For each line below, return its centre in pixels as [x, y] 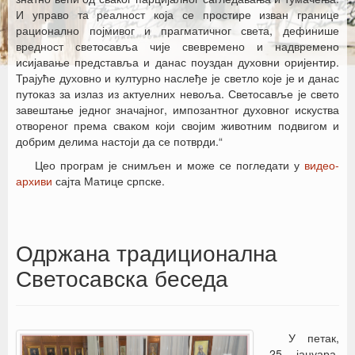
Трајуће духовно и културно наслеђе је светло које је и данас [177, 78]
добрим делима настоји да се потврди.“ [119, 141]
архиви [34, 181]
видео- [322, 165]
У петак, [314, 338]
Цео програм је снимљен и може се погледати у [170, 165]
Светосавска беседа [122, 277]
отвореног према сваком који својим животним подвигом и [177, 125]
